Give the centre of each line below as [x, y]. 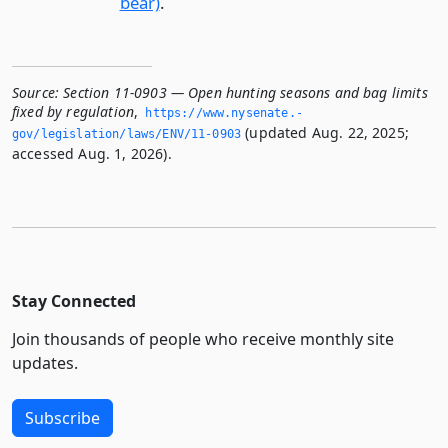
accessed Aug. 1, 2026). [92, 154]
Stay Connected [74, 301]
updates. [45, 363]
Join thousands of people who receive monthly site [203, 339]
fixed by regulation [73, 112]
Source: [36, 93]
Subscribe [62, 418]
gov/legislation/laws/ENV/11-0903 [127, 134]
